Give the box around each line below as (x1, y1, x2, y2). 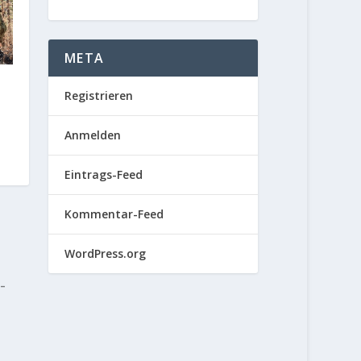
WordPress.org (64, 246, 147, 262)
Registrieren (64, 88, 134, 104)
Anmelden (64, 127, 122, 143)
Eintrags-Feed (64, 167, 143, 183)
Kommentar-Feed (64, 206, 164, 222)
